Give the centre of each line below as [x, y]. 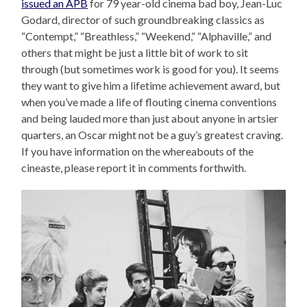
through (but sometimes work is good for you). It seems [150, 69]
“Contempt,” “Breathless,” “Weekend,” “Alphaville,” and [147, 36]
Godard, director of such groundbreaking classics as [143, 20]
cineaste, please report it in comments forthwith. [134, 168]
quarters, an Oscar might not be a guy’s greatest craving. [152, 135]
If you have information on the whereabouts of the [138, 151]
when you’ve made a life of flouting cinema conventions [149, 102]
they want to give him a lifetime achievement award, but [151, 86]
